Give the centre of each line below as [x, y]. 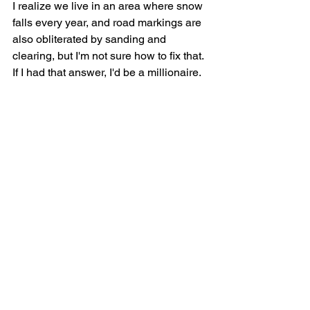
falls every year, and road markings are [108, 22]
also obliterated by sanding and [91, 39]
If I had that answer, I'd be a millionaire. [107, 72]
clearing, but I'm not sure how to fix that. [109, 56]
